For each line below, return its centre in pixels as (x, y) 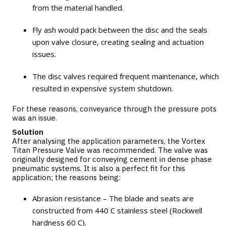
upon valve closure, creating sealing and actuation (118, 42)
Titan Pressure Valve (48, 150)
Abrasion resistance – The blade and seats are (113, 198)
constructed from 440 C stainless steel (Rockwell (117, 210)
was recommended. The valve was (146, 150)
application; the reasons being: (66, 177)
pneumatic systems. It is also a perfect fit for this (99, 168)
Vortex (193, 141)
